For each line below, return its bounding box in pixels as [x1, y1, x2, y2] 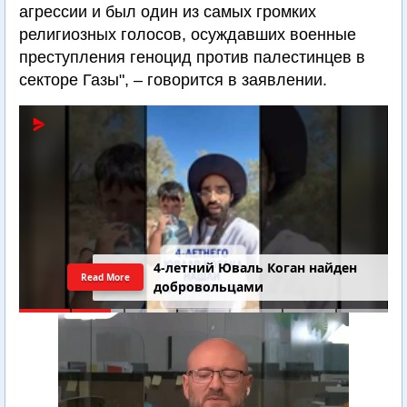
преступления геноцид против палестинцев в [19, 48, 365, 66]
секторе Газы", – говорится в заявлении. [19, 71, 327, 89]
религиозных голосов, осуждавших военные [19, 25, 356, 44]
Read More [81, 270, 131, 283]
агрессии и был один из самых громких [19, 3, 316, 21]
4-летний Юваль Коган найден [154, 259, 358, 277]
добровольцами [154, 278, 264, 296]
